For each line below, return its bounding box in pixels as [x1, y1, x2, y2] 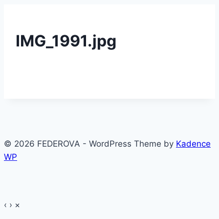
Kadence [176, 139, 211, 149]
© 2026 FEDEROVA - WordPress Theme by [4, 139, 176, 149]
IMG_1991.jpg [16, 31, 116, 50]
